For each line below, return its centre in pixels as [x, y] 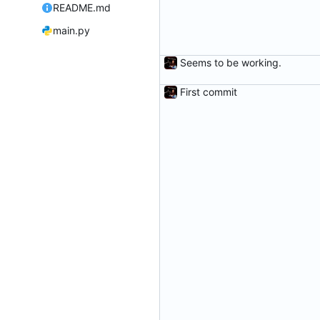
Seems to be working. [231, 63]
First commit [209, 92]
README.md [81, 8]
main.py [71, 31]
